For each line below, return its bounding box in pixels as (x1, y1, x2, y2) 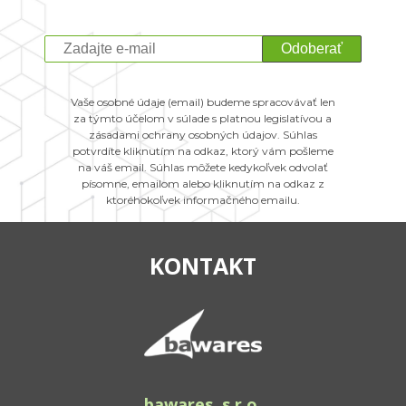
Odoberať (281, 41, 343, 56)
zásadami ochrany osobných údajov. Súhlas (88, 128, 317, 141)
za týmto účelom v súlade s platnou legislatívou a (73, 111, 333, 125)
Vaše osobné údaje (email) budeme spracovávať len (70, 95, 335, 109)
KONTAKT (150, 250, 256, 281)
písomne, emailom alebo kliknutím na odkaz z (81, 177, 324, 190)
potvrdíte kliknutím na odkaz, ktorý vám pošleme (72, 144, 333, 158)
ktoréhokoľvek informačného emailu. (105, 193, 300, 207)
